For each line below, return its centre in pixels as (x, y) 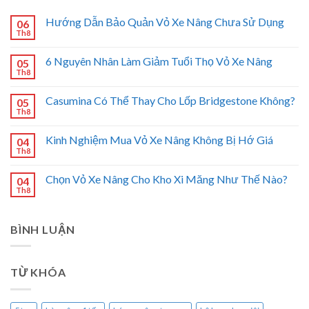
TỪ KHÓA (38, 272)
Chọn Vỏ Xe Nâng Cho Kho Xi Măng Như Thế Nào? (167, 179)
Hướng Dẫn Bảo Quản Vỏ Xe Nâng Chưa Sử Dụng (165, 21)
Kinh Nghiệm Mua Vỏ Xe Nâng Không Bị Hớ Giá (159, 139)
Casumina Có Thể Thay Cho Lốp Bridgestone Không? (170, 100)
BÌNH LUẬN (43, 229)
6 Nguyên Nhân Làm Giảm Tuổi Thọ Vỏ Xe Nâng (159, 61)
